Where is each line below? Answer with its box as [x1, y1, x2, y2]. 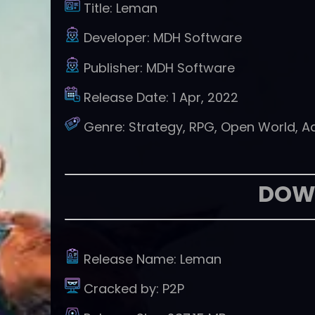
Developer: [84, 29, 153, 47]
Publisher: [84, 58, 146, 77]
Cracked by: [84, 279, 162, 297]
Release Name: [84, 250, 180, 268]
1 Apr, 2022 [172, 88, 238, 106]
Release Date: [84, 88, 172, 106]
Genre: [84, 118, 129, 136]
